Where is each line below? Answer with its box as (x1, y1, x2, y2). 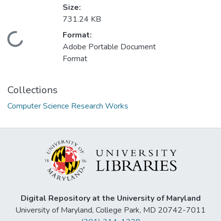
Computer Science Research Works (7, 101, 128, 112)
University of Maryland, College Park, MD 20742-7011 (15, 205, 206, 216)
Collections (7, 83, 58, 97)
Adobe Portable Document (63, 41, 156, 53)
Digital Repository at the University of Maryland (20, 193, 201, 204)
